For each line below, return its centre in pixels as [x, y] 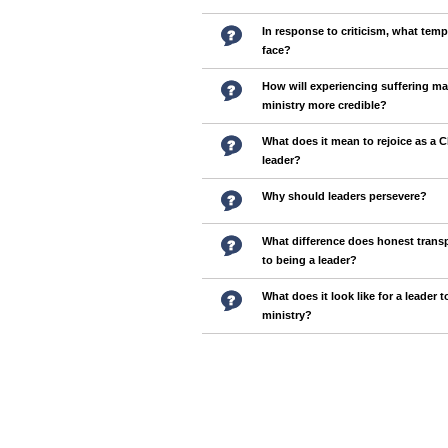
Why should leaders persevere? [344, 196]
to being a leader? [309, 260]
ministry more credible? [324, 105]
